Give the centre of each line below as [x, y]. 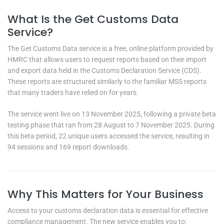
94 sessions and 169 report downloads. [68, 147]
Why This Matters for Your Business [105, 194]
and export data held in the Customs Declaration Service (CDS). [104, 70]
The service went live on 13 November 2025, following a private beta [112, 114]
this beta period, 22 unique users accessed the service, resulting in [108, 136]
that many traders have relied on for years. [73, 92]
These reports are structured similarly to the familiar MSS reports [107, 81]
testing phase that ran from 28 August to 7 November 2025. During [111, 125]
